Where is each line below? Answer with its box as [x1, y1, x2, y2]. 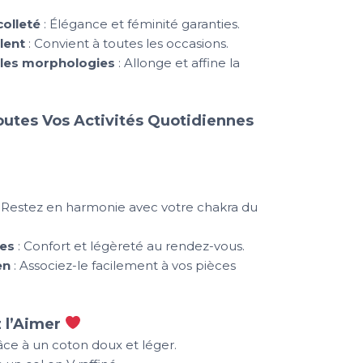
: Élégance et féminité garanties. [40, 15, 240, 32]
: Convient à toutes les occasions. [24, 35, 228, 51]
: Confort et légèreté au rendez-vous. [14, 238, 245, 254]
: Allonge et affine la [114, 54, 240, 70]
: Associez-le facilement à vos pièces [10, 258, 236, 274]
